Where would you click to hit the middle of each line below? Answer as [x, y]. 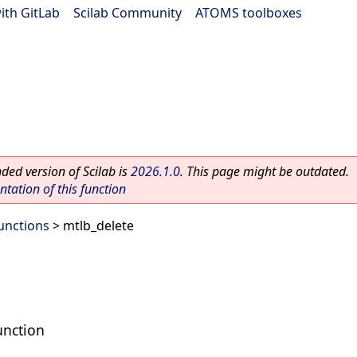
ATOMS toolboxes [249, 13]
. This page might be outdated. [265, 171]
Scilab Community [127, 13]
